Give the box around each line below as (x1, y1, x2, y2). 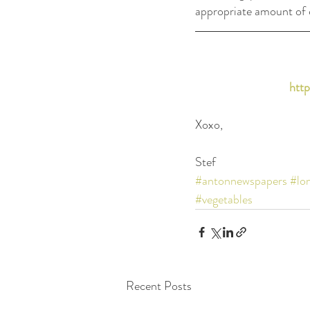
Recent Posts (126, 276, 192, 295)
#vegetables (195, 190, 253, 208)
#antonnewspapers (195, 171, 287, 190)
